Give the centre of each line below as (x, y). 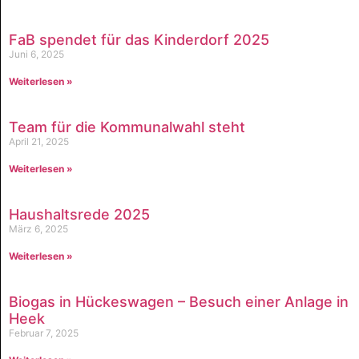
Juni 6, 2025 (36, 54)
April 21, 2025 (39, 141)
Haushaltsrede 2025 (79, 214)
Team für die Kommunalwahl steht (127, 127)
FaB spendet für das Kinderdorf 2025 (139, 39)
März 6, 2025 (38, 228)
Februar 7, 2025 (44, 333)
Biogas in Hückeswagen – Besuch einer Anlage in (179, 301)
